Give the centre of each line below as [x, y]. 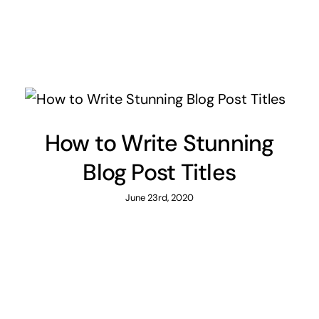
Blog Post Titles [159, 173]
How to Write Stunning [159, 143]
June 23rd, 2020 [159, 198]
